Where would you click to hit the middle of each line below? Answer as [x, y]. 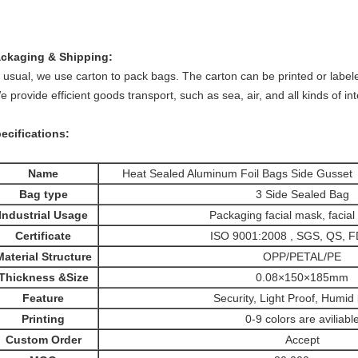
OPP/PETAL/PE [302, 257]
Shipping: [86, 57]
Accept [302, 340]
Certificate [43, 236]
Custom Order [43, 340]
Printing [43, 319]
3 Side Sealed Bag [302, 194]
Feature [43, 298]
